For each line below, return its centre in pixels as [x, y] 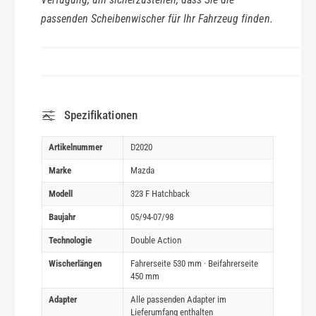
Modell [60, 193]
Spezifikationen [101, 115]
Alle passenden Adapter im [178, 299]
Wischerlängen [75, 263]
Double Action [156, 240]
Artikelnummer [75, 147]
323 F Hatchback [160, 193]
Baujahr [62, 217]
